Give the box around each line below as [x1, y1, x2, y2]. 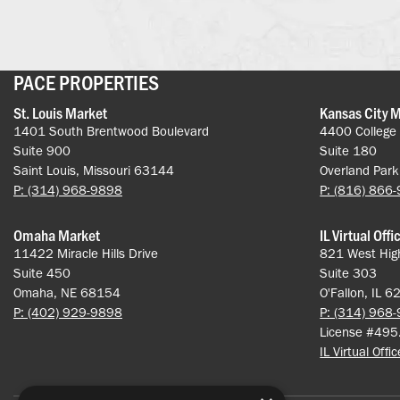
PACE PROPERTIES [13, 68, 159, 96]
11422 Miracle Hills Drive [13, 246, 158, 262]
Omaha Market [13, 224, 100, 246]
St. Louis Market [13, 102, 107, 124]
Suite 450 [13, 265, 71, 282]
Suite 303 [320, 265, 378, 282]
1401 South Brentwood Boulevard [13, 123, 209, 140]
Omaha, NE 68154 [13, 285, 121, 302]
